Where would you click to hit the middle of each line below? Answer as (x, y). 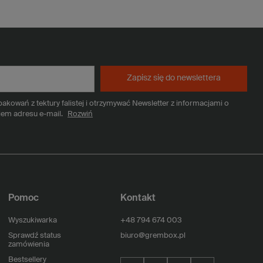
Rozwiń (80, 114)
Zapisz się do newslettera (174, 78)
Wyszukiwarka (32, 220)
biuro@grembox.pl (153, 235)
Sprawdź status (34, 235)
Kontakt (138, 198)
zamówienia (28, 244)
